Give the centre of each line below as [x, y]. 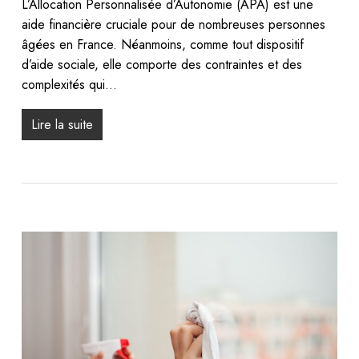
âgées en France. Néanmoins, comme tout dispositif [162, 44]
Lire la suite [62, 124]
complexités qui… [69, 84]
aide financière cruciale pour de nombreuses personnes [173, 24]
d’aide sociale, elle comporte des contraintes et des [161, 64]
